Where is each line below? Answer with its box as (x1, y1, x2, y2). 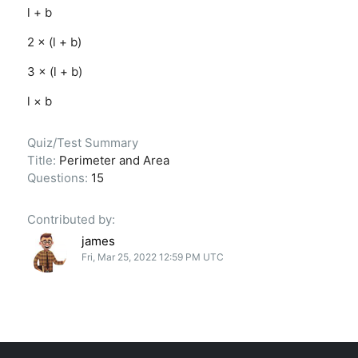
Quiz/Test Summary (26, 134, 138, 150)
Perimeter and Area (58, 152, 169, 168)
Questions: (26, 169, 91, 185)
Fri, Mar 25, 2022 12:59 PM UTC (82, 250, 225, 263)
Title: (26, 152, 59, 168)
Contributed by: (26, 211, 115, 227)
